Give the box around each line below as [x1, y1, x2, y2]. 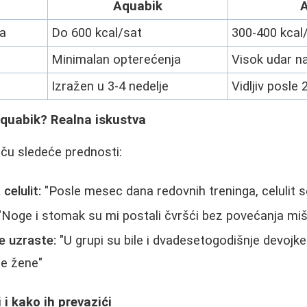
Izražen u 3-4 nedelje [51, 78, 169, 94]
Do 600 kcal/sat [51, 25, 143, 40]
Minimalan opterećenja [51, 51, 182, 67]
